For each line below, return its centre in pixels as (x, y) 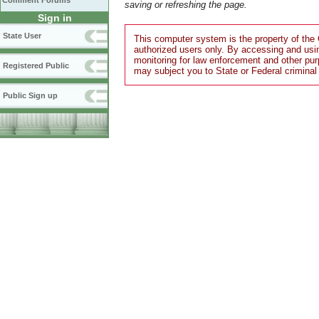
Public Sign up (30, 95)
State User (22, 36)
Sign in (54, 18)
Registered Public (36, 66)
